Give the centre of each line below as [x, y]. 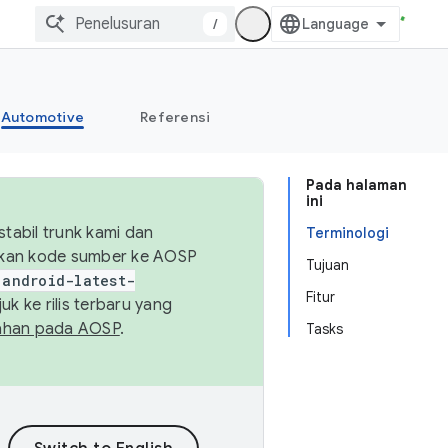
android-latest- [68, 280]
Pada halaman [356, 185]
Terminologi [347, 233]
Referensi [175, 117]
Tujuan [327, 265]
